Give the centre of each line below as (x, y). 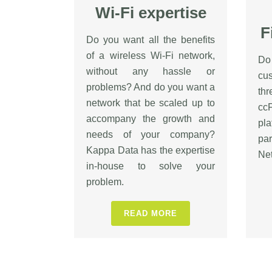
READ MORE (151, 213)
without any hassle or (151, 71)
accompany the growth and (151, 119)
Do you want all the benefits (151, 40)
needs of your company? (151, 134)
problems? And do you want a (151, 87)
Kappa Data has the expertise (151, 150)
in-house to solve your (151, 166)
